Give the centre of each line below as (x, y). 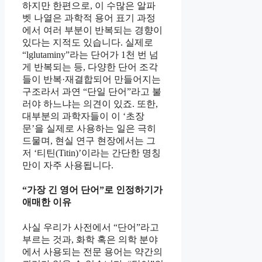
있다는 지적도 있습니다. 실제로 (88, 43)
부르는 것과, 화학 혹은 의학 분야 (90, 239)
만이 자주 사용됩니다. (68, 166)
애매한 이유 (47, 202)
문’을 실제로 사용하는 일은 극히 (89, 129)
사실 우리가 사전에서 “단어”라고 (91, 227)
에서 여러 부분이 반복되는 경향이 (92, 30)
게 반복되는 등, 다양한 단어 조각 (90, 67)
